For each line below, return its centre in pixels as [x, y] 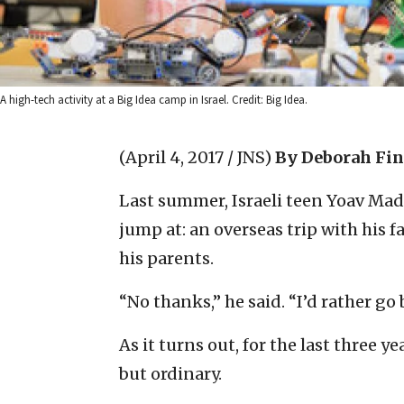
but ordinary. [170, 373]
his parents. [166, 258]
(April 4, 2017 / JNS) [195, 157]
